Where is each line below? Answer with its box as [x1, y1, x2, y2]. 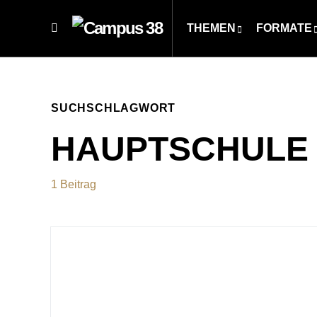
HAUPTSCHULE [51, 130, 309, 168]
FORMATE [255, 22, 312, 34]
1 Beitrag [51, 178, 96, 190]
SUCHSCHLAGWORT [51, 102, 176, 114]
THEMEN [186, 22, 236, 34]
